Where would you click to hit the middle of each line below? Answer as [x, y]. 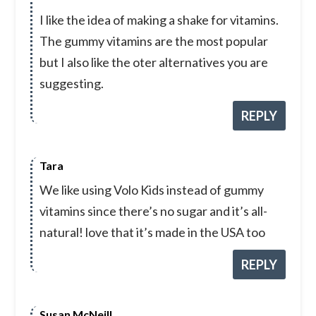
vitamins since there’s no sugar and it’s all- [153, 211]
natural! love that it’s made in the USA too [152, 232]
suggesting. [71, 84]
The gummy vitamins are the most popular [153, 41]
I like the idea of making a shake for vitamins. [159, 20]
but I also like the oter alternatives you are [153, 62]
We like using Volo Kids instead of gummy [151, 190]
